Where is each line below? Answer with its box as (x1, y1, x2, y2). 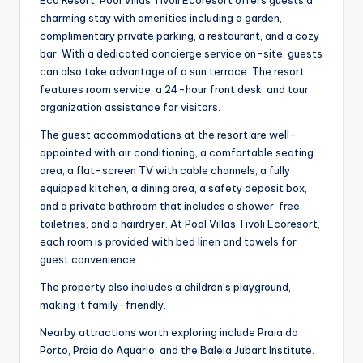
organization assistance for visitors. (40, 100, 220, 114)
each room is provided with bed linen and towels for (40, 235, 297, 249)
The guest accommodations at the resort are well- (40, 128, 297, 142)
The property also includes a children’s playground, (40, 280, 291, 294)
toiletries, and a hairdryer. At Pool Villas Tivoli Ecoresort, (40, 217, 320, 231)
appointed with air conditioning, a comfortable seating (40, 146, 314, 160)
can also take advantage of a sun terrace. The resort (40, 65, 305, 79)
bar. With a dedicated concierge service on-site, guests (40, 47, 322, 61)
